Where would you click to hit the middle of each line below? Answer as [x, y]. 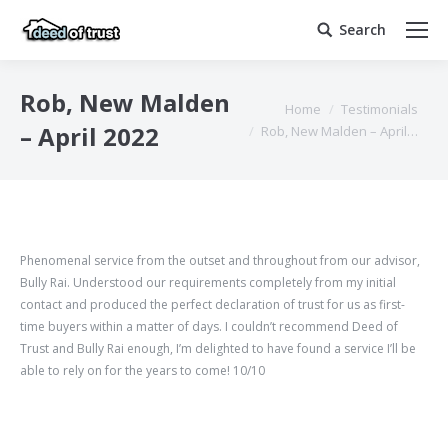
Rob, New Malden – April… [339, 131]
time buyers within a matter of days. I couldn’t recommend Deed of [209, 326]
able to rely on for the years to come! [126, 370]
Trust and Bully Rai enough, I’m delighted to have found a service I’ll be [218, 348]
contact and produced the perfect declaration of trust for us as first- [212, 304]
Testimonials [379, 109]
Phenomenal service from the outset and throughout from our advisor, [220, 260]
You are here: [277, 105]
